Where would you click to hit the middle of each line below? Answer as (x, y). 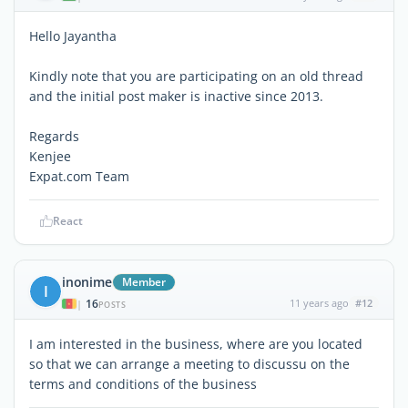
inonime (87, 281)
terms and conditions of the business (143, 383)
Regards (54, 136)
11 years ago (319, 302)
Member (143, 281)
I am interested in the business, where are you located (196, 343)
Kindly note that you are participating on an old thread (196, 76)
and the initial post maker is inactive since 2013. (176, 96)
